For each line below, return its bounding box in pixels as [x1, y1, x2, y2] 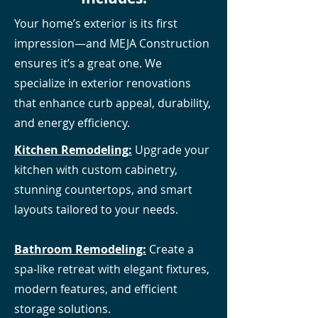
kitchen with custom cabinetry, [14, 162, 177, 177]
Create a [146, 241, 194, 257]
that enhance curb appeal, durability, [14, 95, 211, 111]
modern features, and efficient [14, 281, 177, 297]
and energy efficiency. [14, 115, 130, 131]
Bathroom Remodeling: [14, 241, 146, 257]
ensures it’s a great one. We [14, 55, 162, 71]
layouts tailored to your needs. [14, 202, 178, 217]
